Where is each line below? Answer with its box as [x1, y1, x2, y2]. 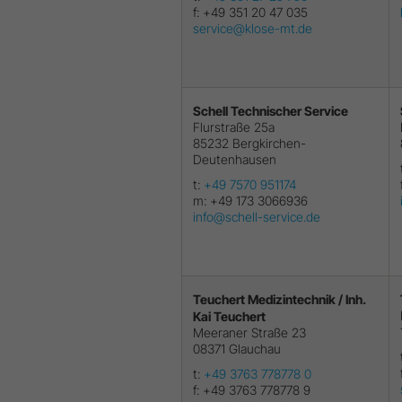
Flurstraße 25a [193, 118, 275, 135]
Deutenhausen [193, 151, 276, 167]
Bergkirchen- [232, 135, 306, 151]
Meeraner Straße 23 [193, 324, 306, 340]
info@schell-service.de [193, 208, 320, 224]
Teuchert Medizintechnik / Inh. [193, 291, 366, 307]
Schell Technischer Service [193, 102, 348, 118]
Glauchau [229, 340, 281, 356]
